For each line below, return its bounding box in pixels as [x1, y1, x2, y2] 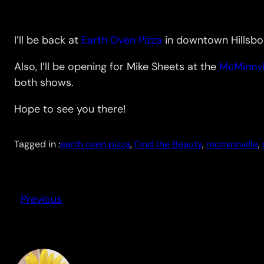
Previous [21, 192, 62, 207]
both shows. [14, 75, 74, 90]
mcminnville [206, 138, 258, 151]
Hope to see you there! [14, 102, 126, 117]
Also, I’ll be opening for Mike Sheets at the [14, 60, 219, 74]
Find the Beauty [134, 138, 202, 151]
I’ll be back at [14, 33, 81, 48]
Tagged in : [14, 138, 60, 151]
